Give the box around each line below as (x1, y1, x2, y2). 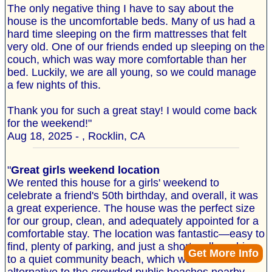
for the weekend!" (7, 117, 92, 130)
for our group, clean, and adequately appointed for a (7, 215, 259, 228)
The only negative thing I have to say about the (7, 2, 234, 15)
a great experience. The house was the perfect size (7, 202, 255, 215)
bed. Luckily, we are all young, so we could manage (7, 66, 256, 79)
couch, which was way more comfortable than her (7, 53, 246, 66)
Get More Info (188, 247, 259, 259)
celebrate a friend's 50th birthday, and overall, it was (7, 189, 258, 202)
